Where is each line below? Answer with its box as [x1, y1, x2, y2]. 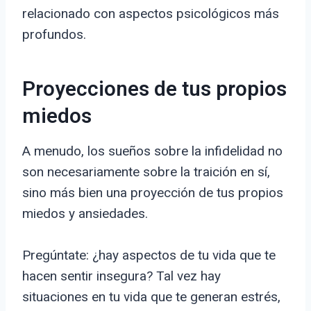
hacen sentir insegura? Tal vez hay [22, 268, 221, 285]
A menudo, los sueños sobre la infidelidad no [22, 143, 283, 160]
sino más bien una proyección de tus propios [22, 185, 283, 201]
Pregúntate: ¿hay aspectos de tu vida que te [22, 247, 276, 264]
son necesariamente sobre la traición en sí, [22, 164, 270, 180]
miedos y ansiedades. [22, 205, 148, 222]
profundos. [22, 26, 86, 43]
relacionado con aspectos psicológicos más [22, 6, 279, 22]
